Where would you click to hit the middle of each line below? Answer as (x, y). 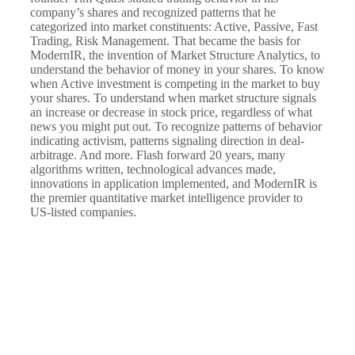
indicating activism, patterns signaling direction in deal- (167, 140)
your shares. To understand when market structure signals (173, 97)
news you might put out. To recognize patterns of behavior (176, 126)
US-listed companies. (83, 212)
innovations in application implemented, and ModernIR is (174, 183)
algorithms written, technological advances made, (153, 169)
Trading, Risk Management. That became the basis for (165, 40)
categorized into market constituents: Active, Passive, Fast (174, 26)
